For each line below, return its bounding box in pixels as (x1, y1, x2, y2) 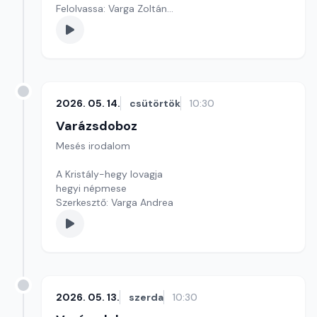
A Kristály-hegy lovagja (56, 168, 163, 180)
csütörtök (129, 97, 180, 110)
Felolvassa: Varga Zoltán (56, 2, 167, 15)
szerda (129, 291, 163, 304)
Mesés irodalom (56, 139, 130, 152)
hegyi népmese (56, 182, 127, 195)
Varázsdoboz (56, 117, 137, 134)
